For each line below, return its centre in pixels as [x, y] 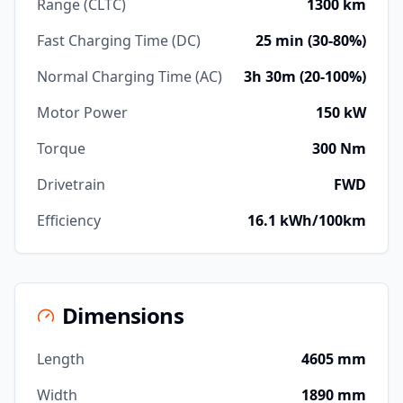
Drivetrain [71, 184]
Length [61, 359]
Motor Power [82, 112]
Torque [61, 148]
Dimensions [123, 315]
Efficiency [69, 220]
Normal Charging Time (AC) [130, 76]
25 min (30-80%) [311, 40]
